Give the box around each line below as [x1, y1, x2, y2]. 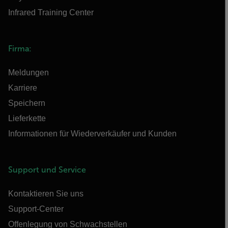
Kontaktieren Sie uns [8, 189, 83, 198]
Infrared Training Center [8, 8, 94, 17]
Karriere [8, 83, 37, 93]
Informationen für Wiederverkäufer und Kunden [8, 129, 177, 138]
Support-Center [8, 205, 64, 214]
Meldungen [8, 68, 49, 77]
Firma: [8, 44, 32, 53]
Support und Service [8, 165, 86, 175]
